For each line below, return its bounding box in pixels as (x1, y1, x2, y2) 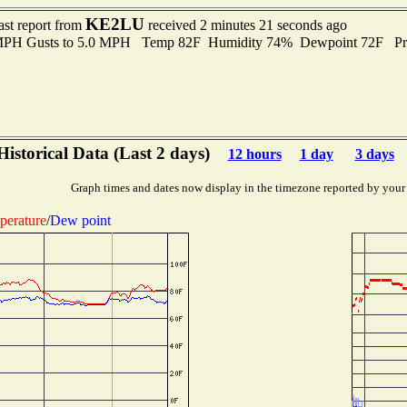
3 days (354, 146, 394, 162)
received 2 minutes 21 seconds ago (144, 17, 347, 33)
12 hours (227, 146, 282, 162)
